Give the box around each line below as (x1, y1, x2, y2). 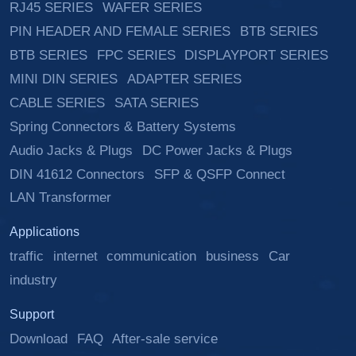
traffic (9, 249, 44, 265)
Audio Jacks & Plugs (9, 142, 133, 158)
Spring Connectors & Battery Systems (9, 118, 236, 134)
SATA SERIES (114, 95, 199, 110)
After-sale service (112, 331, 219, 346)
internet (52, 249, 98, 265)
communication (106, 249, 197, 265)
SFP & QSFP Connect (153, 166, 285, 182)
